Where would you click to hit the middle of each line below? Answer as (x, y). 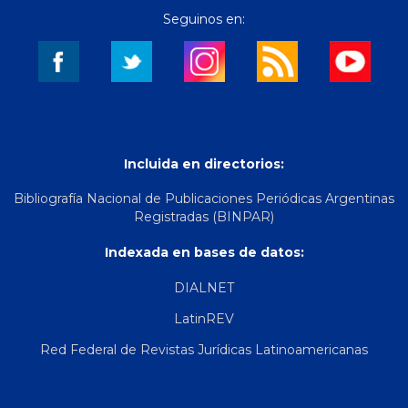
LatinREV (204, 318)
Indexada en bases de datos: (204, 253)
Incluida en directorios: (204, 163)
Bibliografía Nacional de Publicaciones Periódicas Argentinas (204, 199)
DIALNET (204, 287)
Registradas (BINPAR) (204, 217)
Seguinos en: (204, 20)
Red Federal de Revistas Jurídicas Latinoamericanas (204, 349)
